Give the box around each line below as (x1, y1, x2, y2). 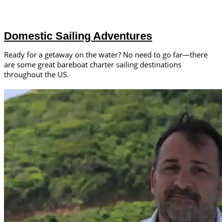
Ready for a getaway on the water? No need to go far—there (4, 50, 208, 60)
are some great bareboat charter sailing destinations (4, 59, 181, 70)
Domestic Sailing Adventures (4, 30, 152, 43)
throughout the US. (4, 69, 69, 80)
